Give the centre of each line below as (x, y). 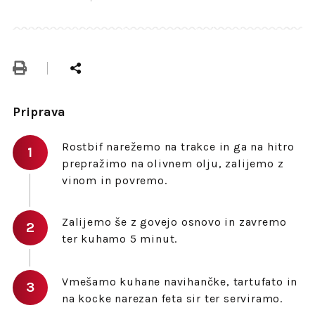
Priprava (39, 112)
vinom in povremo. (114, 181)
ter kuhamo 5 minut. (120, 239)
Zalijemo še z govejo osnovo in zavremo (174, 222)
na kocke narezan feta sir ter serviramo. (172, 299)
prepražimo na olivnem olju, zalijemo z (173, 164)
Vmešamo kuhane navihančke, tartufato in (180, 282)
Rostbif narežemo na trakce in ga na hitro (178, 147)
